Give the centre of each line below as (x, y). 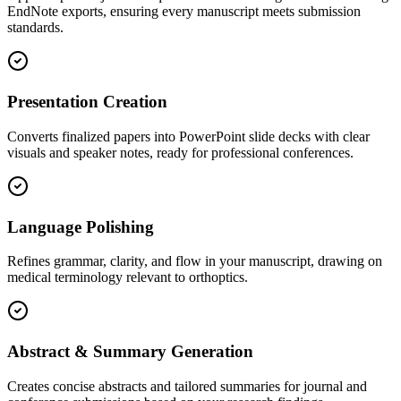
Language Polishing (81, 226)
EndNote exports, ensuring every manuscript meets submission (184, 12)
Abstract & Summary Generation (130, 352)
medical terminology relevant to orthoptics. (128, 277)
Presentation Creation (87, 102)
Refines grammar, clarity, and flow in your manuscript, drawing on (195, 261)
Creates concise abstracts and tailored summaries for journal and (187, 386)
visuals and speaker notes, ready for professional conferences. (180, 152)
